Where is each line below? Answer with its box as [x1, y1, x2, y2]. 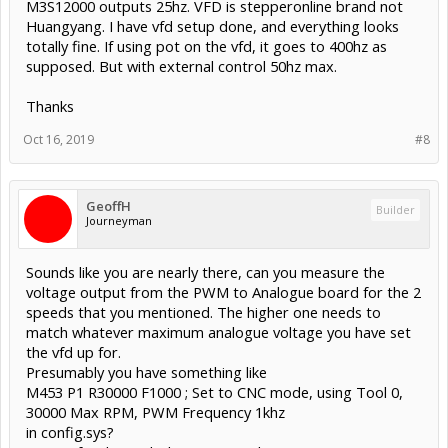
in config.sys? [26, 422, 114, 443]
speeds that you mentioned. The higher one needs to [26, 302, 381, 323]
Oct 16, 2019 [23, 131, 94, 149]
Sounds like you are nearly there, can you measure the [26, 262, 385, 283]
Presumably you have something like [26, 362, 267, 383]
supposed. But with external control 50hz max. [26, 56, 337, 77]
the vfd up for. [26, 342, 121, 363]
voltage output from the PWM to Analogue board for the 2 [26, 282, 421, 303]
